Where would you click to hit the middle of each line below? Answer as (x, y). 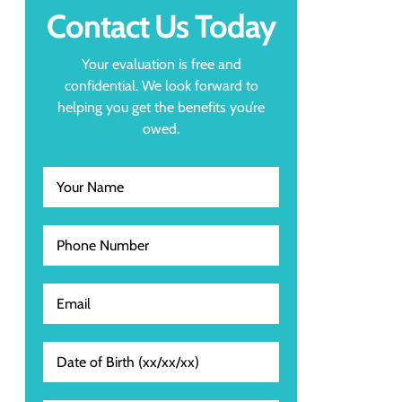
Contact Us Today (161, 26)
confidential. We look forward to (161, 86)
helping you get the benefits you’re (161, 108)
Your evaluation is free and (161, 65)
